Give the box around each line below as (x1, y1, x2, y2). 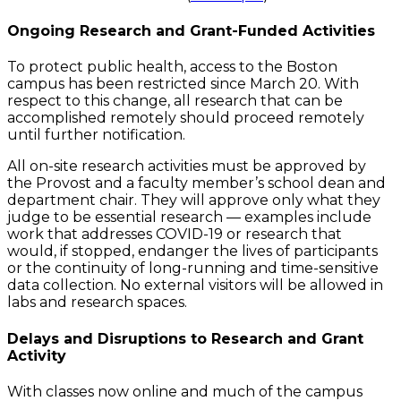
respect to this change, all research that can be (7, 92, 343, 110)
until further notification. (7, 126, 185, 144)
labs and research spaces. (7, 294, 187, 311)
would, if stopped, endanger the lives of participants (7, 243, 378, 260)
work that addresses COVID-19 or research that (7, 226, 342, 243)
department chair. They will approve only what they (7, 192, 380, 209)
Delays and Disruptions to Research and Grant (7, 329, 363, 347)
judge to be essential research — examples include (7, 209, 371, 226)
